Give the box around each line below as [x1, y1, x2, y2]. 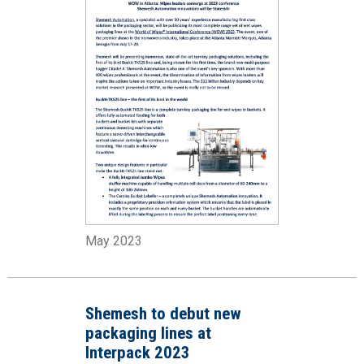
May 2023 [84, 232, 142, 249]
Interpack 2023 [84, 342, 190, 362]
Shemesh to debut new [84, 303, 241, 323]
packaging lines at [84, 323, 211, 343]
